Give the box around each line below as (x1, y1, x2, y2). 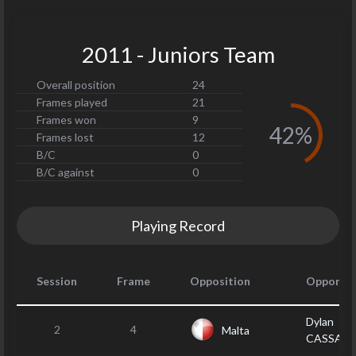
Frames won (37, 113, 96, 126)
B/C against (37, 165, 95, 179)
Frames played (37, 95, 107, 109)
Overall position (37, 78, 115, 91)
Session (37, 274, 77, 288)
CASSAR (306, 331, 350, 345)
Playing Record (131, 216, 225, 234)
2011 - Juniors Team (81, 41, 275, 68)
